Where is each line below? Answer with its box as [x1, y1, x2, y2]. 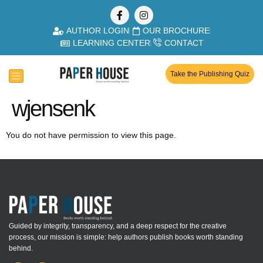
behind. [9, 244, 33, 252]
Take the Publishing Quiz [170, 70, 249, 78]
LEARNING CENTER [73, 38, 150, 48]
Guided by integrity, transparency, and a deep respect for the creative [9, 221, 227, 230]
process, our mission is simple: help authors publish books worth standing [9, 232, 243, 241]
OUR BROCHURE [143, 26, 210, 35]
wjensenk [12, 96, 95, 121]
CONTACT [164, 38, 204, 48]
